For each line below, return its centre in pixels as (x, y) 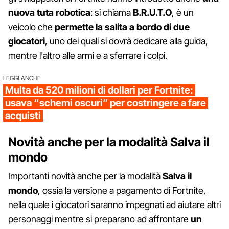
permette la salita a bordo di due (122, 27)
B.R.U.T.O (152, 12)
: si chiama (112, 12)
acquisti (23, 116)
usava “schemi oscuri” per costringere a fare (106, 103)
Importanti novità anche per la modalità (85, 176)
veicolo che (31, 27)
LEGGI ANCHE (22, 78)
